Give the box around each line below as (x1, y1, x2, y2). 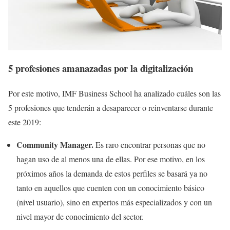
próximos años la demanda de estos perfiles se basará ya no (16, 167, 207, 179)
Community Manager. (16, 138, 95, 150)
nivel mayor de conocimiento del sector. (16, 210, 146, 222)
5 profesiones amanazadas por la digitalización (8, 61, 193, 75)
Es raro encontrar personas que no (95, 139, 205, 150)
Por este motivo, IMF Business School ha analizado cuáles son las (8, 87, 221, 99)
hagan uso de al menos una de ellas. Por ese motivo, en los (16, 153, 205, 164)
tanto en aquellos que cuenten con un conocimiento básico (16, 182, 204, 193)
